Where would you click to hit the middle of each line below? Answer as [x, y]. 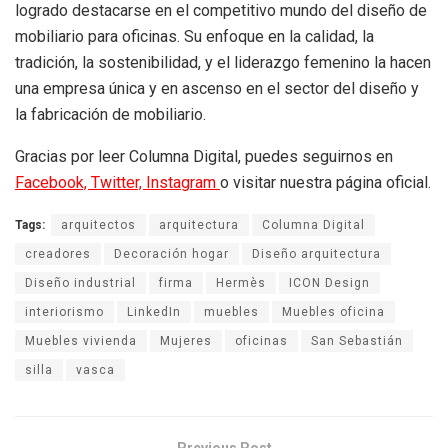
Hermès [241, 283]
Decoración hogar [171, 254]
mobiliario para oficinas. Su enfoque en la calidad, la [194, 37]
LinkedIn [154, 312]
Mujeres [186, 341]
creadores [58, 254]
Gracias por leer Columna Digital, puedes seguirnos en [204, 157]
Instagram [183, 183]
